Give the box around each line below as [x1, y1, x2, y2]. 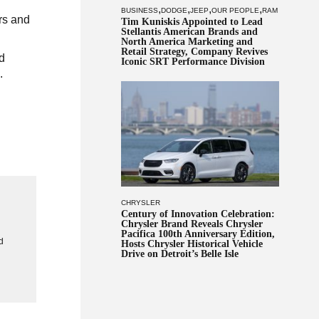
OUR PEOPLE [211, 6, 259, 14]
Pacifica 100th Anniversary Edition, [120, 229, 275, 240]
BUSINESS [120, 6, 158, 14]
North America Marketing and [120, 36, 253, 47]
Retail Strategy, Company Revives [120, 46, 268, 57]
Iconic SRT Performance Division [120, 56, 265, 67]
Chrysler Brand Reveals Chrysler [120, 219, 263, 230]
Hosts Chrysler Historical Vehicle [120, 239, 263, 250]
